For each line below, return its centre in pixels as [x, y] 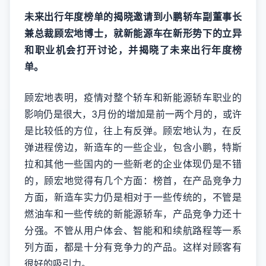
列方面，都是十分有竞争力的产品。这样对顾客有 [133, 247]
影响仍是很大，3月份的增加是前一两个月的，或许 [133, 114]
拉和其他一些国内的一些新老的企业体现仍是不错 [133, 164]
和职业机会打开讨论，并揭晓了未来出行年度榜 [133, 50]
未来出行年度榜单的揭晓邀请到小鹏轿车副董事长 [133, 17]
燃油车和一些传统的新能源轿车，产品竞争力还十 [133, 214]
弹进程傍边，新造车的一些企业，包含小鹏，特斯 [133, 147]
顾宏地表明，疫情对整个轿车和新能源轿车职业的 [133, 97]
